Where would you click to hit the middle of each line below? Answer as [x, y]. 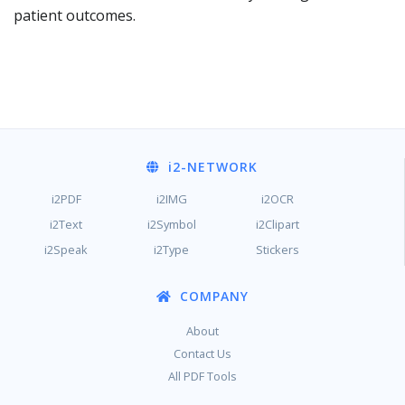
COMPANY [212, 296]
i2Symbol [171, 224]
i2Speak [66, 250]
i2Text [66, 224]
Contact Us [202, 353]
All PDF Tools [202, 376]
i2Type [172, 250]
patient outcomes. [75, 15]
